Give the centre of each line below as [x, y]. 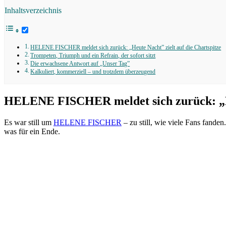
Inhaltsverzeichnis [33, 10]
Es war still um [29, 122]
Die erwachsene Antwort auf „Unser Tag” [80, 64]
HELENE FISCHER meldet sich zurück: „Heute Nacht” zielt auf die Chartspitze [126, 47]
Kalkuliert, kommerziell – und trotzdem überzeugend [93, 72]
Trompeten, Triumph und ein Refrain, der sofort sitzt [93, 55]
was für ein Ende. [32, 131]
